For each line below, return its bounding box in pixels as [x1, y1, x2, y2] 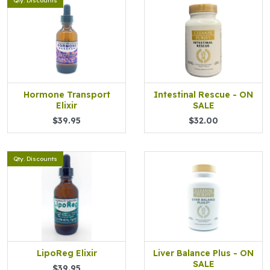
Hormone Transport [23, 89, 110, 100]
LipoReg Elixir [36, 248, 97, 259]
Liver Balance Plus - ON [153, 248, 254, 259]
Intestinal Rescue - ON [154, 89, 253, 100]
